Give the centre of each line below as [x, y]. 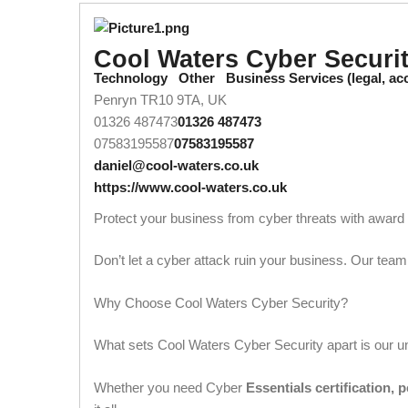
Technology [131, 77]
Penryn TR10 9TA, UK [160, 99]
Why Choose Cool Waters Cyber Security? [221, 302]
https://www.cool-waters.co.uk [190, 187]
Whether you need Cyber [170, 387]
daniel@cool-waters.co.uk [176, 165]
